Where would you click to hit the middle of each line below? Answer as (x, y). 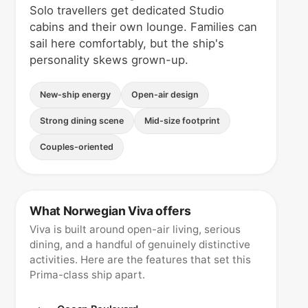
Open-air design (165, 94)
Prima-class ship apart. (88, 274)
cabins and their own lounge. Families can (144, 26)
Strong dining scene (82, 120)
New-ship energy (76, 94)
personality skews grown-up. (109, 59)
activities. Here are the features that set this (141, 259)
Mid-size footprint (183, 120)
